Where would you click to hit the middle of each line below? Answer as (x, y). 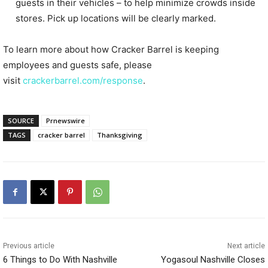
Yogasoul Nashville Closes (213, 260)
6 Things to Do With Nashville (60, 260)
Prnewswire (66, 121)
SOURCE (21, 121)
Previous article (29, 246)
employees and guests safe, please (77, 65)
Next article (246, 246)
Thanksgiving (120, 135)
